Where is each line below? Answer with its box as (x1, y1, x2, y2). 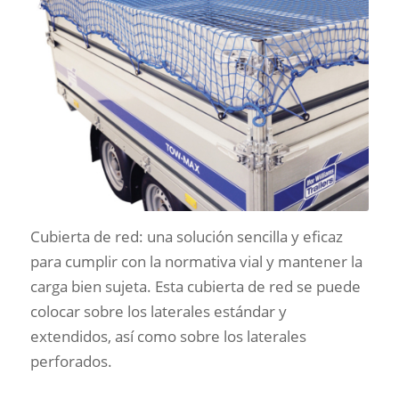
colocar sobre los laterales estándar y (29, 300, 287, 322)
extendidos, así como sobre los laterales (29, 325, 306, 346)
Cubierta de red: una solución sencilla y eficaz (29, 225, 343, 247)
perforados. (29, 350, 112, 371)
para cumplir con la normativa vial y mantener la (29, 250, 362, 272)
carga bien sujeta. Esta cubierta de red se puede (29, 275, 361, 297)
